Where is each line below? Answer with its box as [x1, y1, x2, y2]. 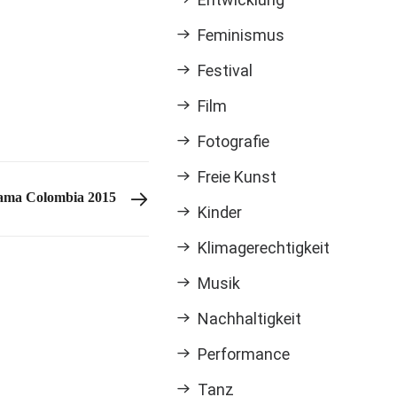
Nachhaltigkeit [198, 309, 302, 328]
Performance [198, 345, 291, 363]
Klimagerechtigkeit [198, 238, 331, 257]
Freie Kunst [198, 167, 277, 186]
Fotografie [198, 132, 270, 151]
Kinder [198, 203, 243, 222]
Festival [198, 61, 253, 80]
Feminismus [198, 26, 285, 44]
